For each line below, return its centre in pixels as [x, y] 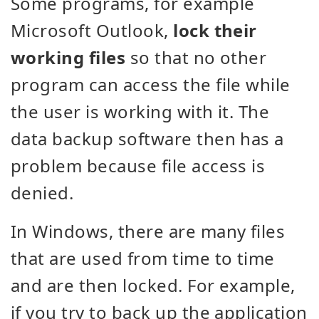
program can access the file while [151, 84]
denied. [42, 193]
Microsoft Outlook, [92, 30]
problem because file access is [138, 166]
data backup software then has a [147, 138]
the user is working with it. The [140, 111]
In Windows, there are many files [148, 231]
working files [68, 57]
